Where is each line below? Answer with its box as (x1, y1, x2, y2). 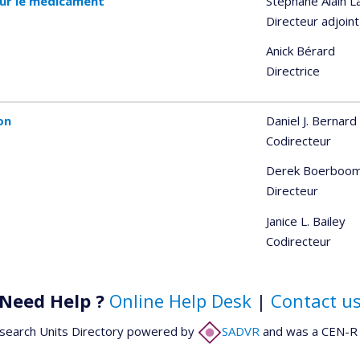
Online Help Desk (109, 288, 252, 313)
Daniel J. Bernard (265, 112, 357, 129)
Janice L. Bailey (265, 212, 346, 229)
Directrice (265, 63, 320, 80)
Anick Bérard (265, 43, 335, 59)
